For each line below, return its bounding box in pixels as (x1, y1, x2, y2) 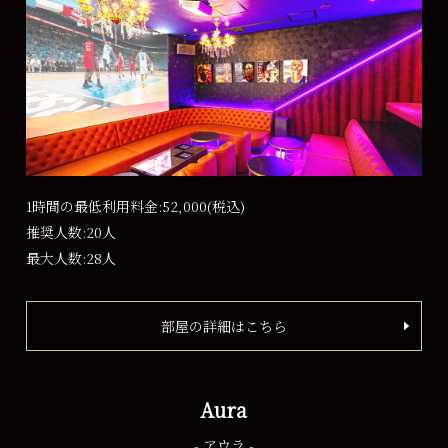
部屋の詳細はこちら (160, 316, 287, 337)
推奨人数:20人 (26, 222, 117, 243)
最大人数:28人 (26, 248, 117, 269)
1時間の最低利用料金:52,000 (26, 196, 208, 217)
